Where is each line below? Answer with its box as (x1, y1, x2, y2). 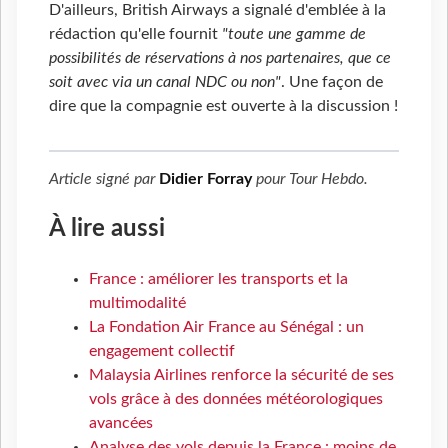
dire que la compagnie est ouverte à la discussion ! (49, 98, 398, 115)
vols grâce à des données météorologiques (89, 391, 383, 408)
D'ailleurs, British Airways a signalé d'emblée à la (49, 2, 386, 19)
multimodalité (89, 295, 186, 312)
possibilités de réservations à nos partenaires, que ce (49, 50, 391, 67)
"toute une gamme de (222, 26, 366, 43)
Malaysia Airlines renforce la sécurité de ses (89, 367, 394, 384)
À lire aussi (49, 217, 165, 242)
